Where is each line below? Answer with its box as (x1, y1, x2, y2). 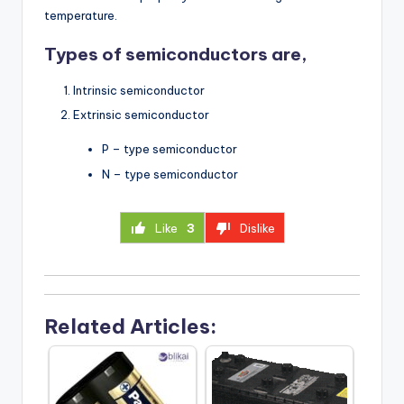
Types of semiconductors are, (44, 43, 308, 66)
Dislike (239, 220, 275, 235)
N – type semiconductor (102, 166, 238, 181)
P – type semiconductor (102, 142, 237, 157)
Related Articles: (44, 313, 216, 339)
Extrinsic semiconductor (73, 107, 209, 123)
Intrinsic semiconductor (73, 83, 205, 98)
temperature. (44, 8, 117, 23)
